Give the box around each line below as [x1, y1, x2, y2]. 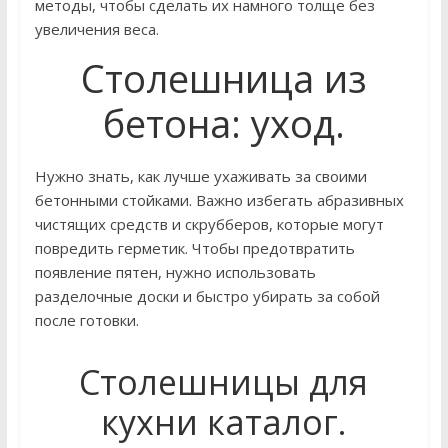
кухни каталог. [100, 399, 347, 445]
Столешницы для [79, 359, 369, 405]
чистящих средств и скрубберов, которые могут [34, 214, 384, 234]
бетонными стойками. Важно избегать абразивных [34, 190, 404, 210]
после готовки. [34, 310, 139, 330]
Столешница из [80, 52, 367, 104]
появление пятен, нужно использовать [34, 262, 316, 282]
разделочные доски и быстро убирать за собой [34, 286, 380, 306]
